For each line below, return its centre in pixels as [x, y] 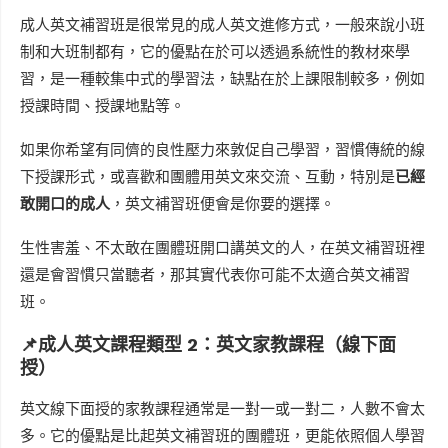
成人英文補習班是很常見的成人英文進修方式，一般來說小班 [222, 25]
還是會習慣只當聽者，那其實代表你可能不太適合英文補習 [215, 275]
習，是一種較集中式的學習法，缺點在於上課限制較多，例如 [222, 79]
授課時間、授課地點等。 [102, 106]
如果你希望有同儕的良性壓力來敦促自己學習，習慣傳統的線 [222, 150]
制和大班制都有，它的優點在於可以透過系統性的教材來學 [215, 52]
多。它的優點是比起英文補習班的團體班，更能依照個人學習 [222, 436]
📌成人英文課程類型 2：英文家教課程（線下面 [208, 345]
